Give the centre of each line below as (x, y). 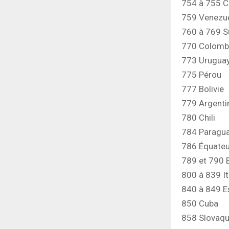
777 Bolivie (203, 89)
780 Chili (198, 118)
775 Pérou (201, 75)
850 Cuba (200, 204)
